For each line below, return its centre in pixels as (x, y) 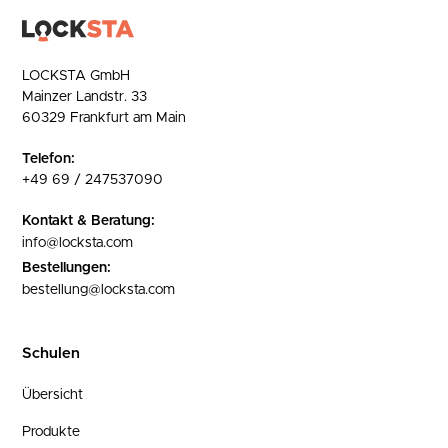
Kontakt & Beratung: (89, 221)
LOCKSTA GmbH (76, 76)
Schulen (51, 353)
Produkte (51, 432)
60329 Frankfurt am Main (104, 118)
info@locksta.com (78, 243)
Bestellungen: (67, 268)
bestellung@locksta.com (99, 290)
